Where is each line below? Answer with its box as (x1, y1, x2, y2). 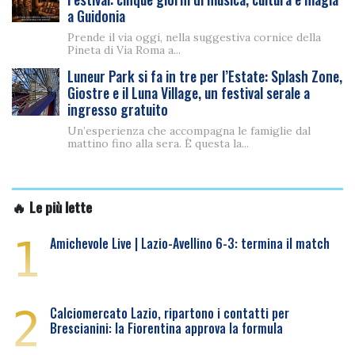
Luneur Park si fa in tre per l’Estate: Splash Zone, (67, 66, 342, 86)
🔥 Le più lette (12, 197, 92, 217)
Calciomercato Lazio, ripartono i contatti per (50, 303, 289, 323)
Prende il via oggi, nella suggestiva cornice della (67, 30, 321, 44)
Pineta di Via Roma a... (67, 43, 181, 57)
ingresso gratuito (67, 99, 168, 120)
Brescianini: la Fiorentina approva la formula (50, 319, 283, 338)
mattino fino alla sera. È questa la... (67, 136, 249, 151)
